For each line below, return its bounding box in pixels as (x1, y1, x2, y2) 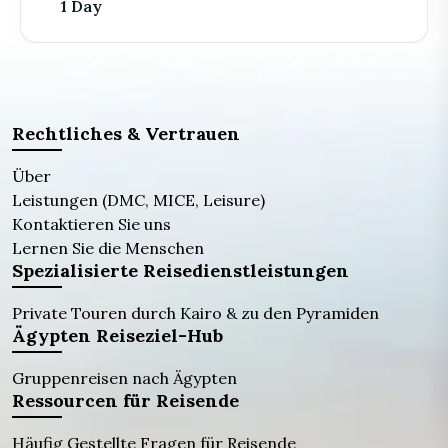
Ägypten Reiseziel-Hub (12, 324, 223, 348)
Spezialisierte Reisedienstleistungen (12, 259, 349, 283)
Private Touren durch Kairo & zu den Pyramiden (12, 303, 379, 324)
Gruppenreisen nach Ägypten (12, 368, 237, 389)
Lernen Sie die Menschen (12, 238, 204, 259)
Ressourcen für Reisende (12, 389, 239, 413)
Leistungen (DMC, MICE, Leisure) (12, 190, 265, 211)
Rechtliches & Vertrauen (12, 122, 240, 146)
